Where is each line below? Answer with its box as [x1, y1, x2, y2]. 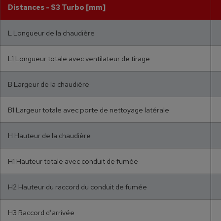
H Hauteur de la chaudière [8, 131, 91, 141]
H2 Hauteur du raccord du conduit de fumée [8, 182, 147, 192]
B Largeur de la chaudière [8, 79, 89, 89]
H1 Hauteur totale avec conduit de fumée [8, 156, 138, 166]
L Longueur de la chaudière [8, 28, 95, 38]
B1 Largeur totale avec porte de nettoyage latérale [8, 105, 169, 115]
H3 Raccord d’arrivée [8, 208, 74, 218]
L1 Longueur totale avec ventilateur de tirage [8, 54, 150, 64]
